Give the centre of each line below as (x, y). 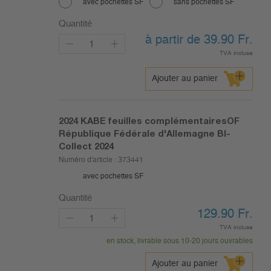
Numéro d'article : (88, 160)
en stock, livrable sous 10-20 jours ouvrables (180, 241)
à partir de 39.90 (191, 40)
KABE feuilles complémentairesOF (160, 121)
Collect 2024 (86, 146)
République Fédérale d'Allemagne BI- (144, 133)
